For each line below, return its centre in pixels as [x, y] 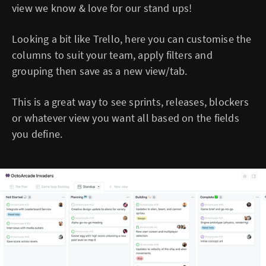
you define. [37, 134]
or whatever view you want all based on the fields [126, 118]
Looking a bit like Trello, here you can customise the [132, 39]
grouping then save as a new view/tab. [100, 71]
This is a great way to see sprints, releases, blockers [130, 102]
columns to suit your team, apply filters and [112, 55]
